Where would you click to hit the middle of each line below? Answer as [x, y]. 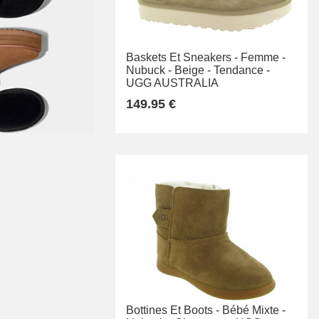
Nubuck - [149, 70]
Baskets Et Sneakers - [182, 58]
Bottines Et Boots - [173, 310]
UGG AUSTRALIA [172, 83]
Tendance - [242, 70]
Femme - [263, 58]
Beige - [193, 70]
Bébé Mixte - [254, 310]
